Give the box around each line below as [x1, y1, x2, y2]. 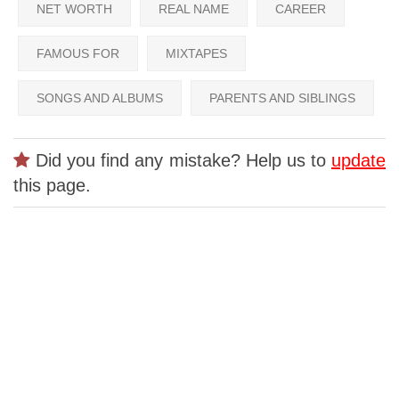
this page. [13, 175, 91, 196]
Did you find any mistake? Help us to [30, 151, 331, 171]
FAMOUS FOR [37, 46, 119, 61]
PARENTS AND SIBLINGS [209, 91, 355, 106]
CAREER [275, 2, 326, 17]
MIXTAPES [166, 46, 227, 61]
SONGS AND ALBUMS [37, 91, 163, 106]
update [331, 151, 386, 171]
